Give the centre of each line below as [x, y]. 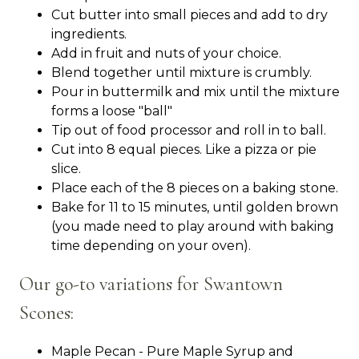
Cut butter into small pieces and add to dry [190, 15]
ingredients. [89, 34]
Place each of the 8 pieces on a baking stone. [195, 188]
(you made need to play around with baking [193, 227]
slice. [66, 169]
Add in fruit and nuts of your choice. [166, 54]
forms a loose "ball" [112, 111]
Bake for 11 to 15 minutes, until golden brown [195, 208]
